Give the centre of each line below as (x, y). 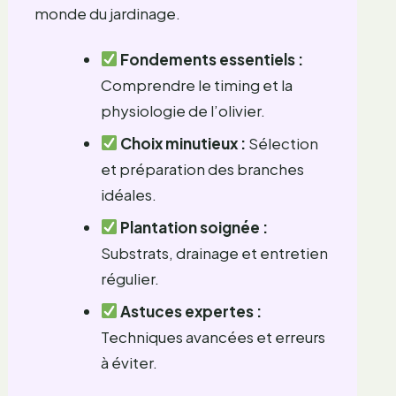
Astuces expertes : (191, 311)
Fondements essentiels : (212, 59)
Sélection (282, 143)
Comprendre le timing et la (196, 84)
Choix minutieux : (183, 143)
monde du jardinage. (107, 13)
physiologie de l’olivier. (183, 110)
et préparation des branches (202, 168)
